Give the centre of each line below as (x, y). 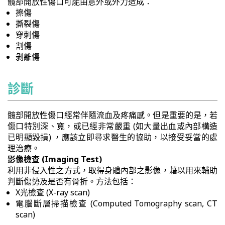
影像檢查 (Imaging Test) (55, 159)
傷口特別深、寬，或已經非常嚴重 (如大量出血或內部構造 (113, 126)
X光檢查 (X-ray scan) (53, 192)
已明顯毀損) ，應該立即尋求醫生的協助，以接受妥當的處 (113, 137)
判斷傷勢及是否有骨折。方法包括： (72, 181)
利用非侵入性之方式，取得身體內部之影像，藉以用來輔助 (113, 170)
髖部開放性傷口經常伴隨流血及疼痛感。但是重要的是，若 (113, 115)
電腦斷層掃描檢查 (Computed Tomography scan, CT (117, 203)
